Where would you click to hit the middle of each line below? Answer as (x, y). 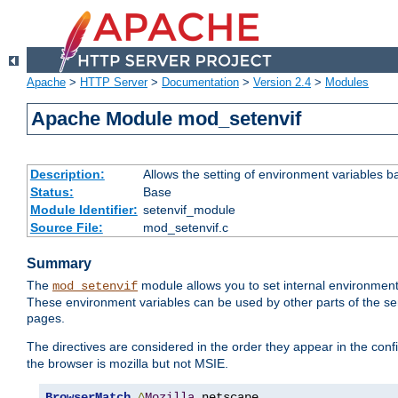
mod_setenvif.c (185, 228)
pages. (46, 318)
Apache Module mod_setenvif (167, 119)
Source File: (66, 228)
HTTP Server (114, 83)
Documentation (200, 83)
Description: (67, 175)
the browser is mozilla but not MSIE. (127, 364)
